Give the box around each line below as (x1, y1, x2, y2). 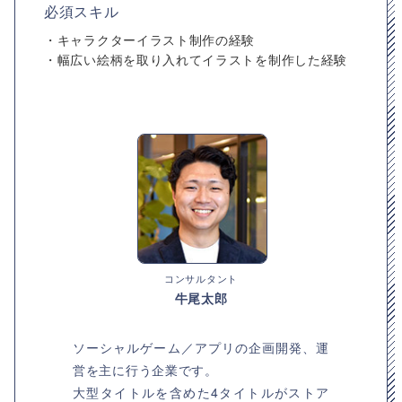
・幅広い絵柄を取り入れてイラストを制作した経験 (44, 50, 348, 68)
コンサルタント (164, 271, 238, 285)
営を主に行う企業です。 (73, 361, 218, 379)
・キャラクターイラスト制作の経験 (44, 31, 256, 48)
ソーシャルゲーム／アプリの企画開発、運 (73, 338, 329, 356)
